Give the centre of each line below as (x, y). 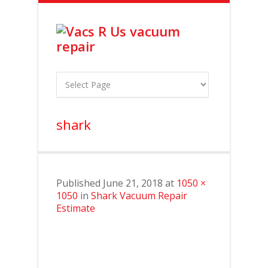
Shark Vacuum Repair (139, 196)
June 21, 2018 (133, 183)
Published (80, 183)
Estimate (76, 208)
